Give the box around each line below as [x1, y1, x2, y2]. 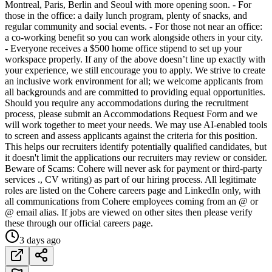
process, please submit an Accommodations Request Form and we [5, 109, 257, 120]
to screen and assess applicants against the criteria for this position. [5, 131, 257, 141]
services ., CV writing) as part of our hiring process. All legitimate [5, 174, 256, 185]
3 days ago [19, 235, 61, 246]
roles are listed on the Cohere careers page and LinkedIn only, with [5, 185, 260, 196]
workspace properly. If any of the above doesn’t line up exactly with [5, 54, 265, 65]
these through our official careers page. [5, 218, 153, 229]
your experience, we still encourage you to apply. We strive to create [5, 65, 265, 76]
